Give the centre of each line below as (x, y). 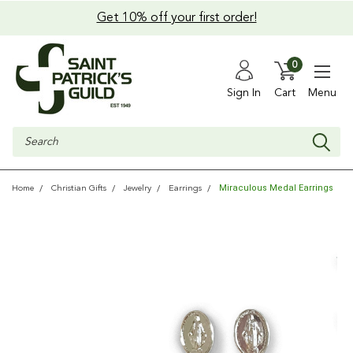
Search (29, 134)
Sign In (244, 93)
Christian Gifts (79, 189)
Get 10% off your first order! (176, 18)
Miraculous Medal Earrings (276, 188)
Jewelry (137, 189)
